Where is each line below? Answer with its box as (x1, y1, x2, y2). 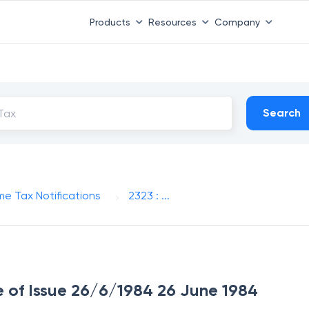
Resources (148, 16, 197, 28)
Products (89, 16, 130, 28)
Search (263, 106, 301, 119)
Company (214, 16, 260, 28)
